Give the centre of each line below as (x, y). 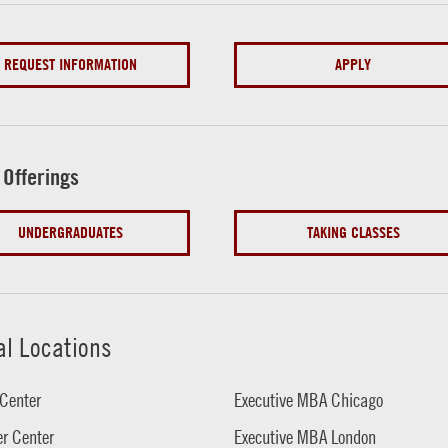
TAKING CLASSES (353, 232)
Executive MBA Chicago (309, 399)
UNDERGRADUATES (71, 232)
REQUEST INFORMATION (71, 64)
